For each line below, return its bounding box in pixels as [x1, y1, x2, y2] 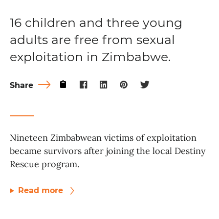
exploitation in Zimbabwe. [10, 49, 171, 65]
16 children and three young [10, 15, 182, 30]
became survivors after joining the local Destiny [10, 145, 206, 157]
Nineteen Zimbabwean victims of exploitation [10, 132, 197, 144]
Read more [18, 186, 66, 196]
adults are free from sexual [10, 32, 175, 47]
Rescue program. [10, 158, 79, 170]
